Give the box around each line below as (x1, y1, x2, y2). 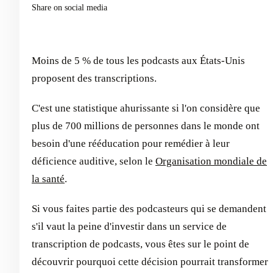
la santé (32, 173, 65, 185)
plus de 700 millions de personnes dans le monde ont (32, 120, 260, 132)
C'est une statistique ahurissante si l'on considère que (32, 102, 260, 114)
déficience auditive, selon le (32, 155, 155, 167)
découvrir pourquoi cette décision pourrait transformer (32, 256, 268, 268)
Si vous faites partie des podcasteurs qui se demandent (32, 203, 266, 214)
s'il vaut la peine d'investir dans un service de (32, 221, 227, 232)
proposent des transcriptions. (32, 73, 157, 84)
